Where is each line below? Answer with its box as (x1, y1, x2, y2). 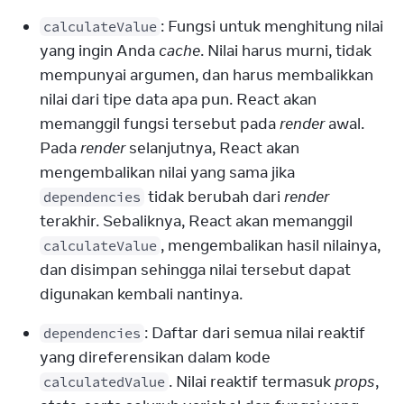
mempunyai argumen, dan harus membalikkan (40, 65, 373, 85)
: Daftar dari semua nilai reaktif (144, 323, 365, 343)
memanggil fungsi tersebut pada (40, 114, 280, 133)
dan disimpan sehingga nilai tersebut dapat (40, 260, 351, 280)
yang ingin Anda (40, 41, 159, 60)
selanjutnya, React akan (125, 138, 299, 158)
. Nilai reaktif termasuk (169, 372, 335, 391)
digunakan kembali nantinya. (40, 284, 243, 304)
